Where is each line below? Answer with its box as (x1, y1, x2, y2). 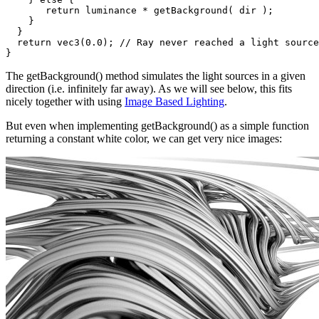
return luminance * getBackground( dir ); (6, 4, 273, 16)
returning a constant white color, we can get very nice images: (6, 132, 282, 145)
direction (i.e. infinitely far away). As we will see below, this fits (6, 82, 292, 95)
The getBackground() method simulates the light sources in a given (6, 69, 305, 82)
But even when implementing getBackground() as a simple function (6, 119, 309, 132)
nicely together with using (6, 95, 125, 108)
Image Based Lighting (125, 95, 224, 108)
